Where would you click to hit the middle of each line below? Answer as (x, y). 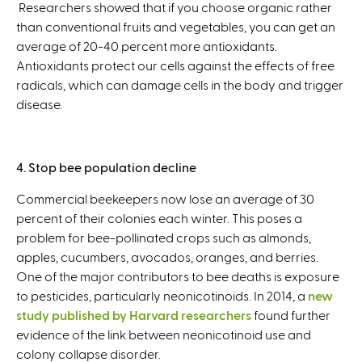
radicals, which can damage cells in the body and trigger (180, 85)
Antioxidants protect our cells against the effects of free (175, 65)
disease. (39, 104)
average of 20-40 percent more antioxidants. (148, 46)
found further (291, 315)
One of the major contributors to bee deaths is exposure (178, 276)
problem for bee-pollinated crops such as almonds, (164, 238)
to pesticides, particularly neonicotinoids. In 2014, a (162, 296)
